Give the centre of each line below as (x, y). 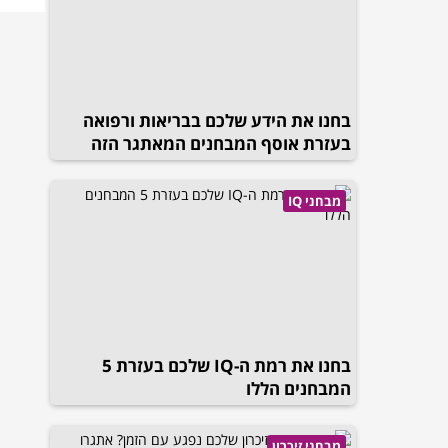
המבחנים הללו (298, 388)
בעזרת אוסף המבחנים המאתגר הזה (221, 143)
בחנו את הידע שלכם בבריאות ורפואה (217, 120)
